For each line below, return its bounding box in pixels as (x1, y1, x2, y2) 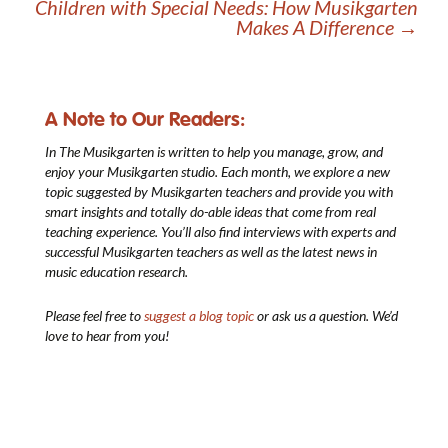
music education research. (45, 263, 188, 281)
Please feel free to (45, 307, 144, 325)
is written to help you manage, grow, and (154, 143, 383, 161)
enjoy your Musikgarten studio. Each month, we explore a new (45, 163, 390, 181)
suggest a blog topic (144, 307, 254, 325)
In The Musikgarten (45, 143, 154, 161)
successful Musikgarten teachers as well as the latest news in (45, 243, 377, 261)
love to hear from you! (45, 327, 169, 345)
